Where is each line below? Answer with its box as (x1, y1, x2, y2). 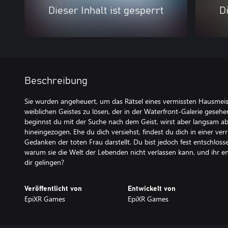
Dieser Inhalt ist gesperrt (48, 6, 164, 16)
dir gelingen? (24, 157, 64, 167)
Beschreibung (24, 76, 88, 86)
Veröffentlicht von (24, 185, 82, 192)
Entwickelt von (127, 185, 176, 192)
